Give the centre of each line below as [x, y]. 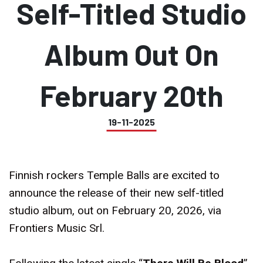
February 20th [131, 95]
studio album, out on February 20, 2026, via [115, 210]
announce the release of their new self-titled [116, 193]
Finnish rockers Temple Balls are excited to [114, 175]
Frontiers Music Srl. [58, 228]
